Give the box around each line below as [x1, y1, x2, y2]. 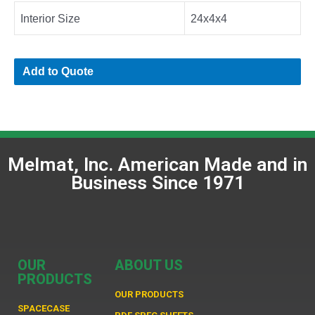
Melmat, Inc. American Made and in [8, 153, 307, 176]
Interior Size [20, 12, 80, 25]
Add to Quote [22, 65, 94, 78]
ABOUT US [114, 256, 183, 274]
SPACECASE [18, 302, 70, 314]
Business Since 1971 [70, 172, 245, 195]
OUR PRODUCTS [114, 288, 184, 300]
